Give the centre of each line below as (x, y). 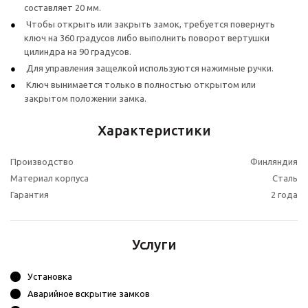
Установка (50, 277)
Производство (42, 162)
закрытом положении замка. (85, 99)
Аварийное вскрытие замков (89, 294)
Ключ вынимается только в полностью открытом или (140, 85)
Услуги (154, 245)
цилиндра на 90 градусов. (79, 52)
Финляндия (274, 162)
